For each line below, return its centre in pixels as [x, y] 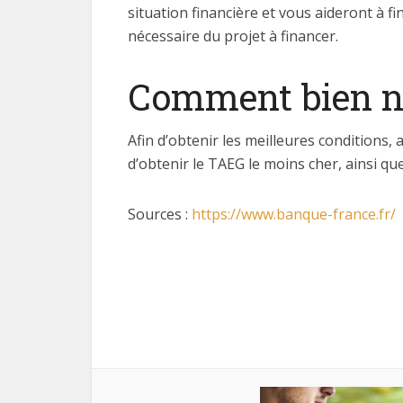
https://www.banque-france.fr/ [294, 214]
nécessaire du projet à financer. [233, 36]
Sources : [160, 214]
